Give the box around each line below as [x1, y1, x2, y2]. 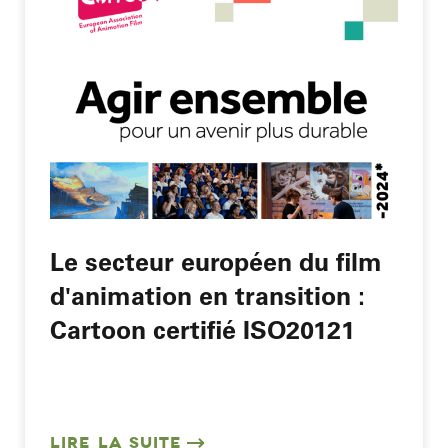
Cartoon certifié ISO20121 [50, 313, 355, 345]
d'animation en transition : [50, 279, 364, 311]
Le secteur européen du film [50, 245, 382, 277]
